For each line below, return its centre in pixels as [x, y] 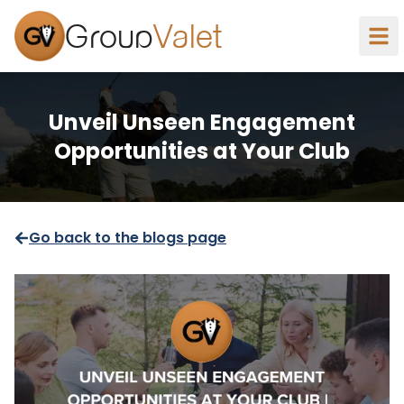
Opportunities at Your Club [202, 151]
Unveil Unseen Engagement [202, 122]
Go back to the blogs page [128, 238]
